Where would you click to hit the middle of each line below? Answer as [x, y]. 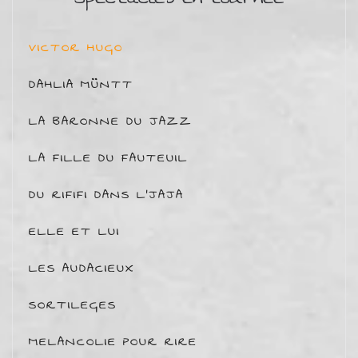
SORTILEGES [73, 304]
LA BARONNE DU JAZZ [111, 121]
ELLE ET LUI [74, 231]
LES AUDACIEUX [82, 268]
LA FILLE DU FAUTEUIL [108, 157]
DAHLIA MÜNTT [81, 84]
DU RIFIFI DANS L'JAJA [106, 194]
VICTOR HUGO [76, 47]
